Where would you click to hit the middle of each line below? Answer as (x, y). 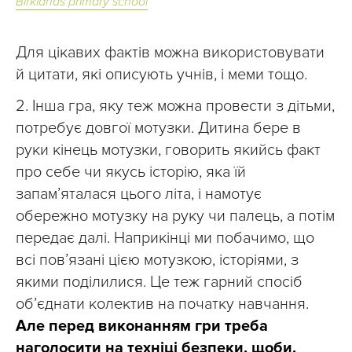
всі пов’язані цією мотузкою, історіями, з (157, 260)
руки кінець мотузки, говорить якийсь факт (168, 150)
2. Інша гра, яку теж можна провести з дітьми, (175, 106)
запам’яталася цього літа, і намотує (139, 194)
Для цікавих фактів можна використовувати (170, 52)
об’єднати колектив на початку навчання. (162, 304)
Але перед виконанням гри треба (142, 326)
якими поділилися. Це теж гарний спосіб (159, 282)
